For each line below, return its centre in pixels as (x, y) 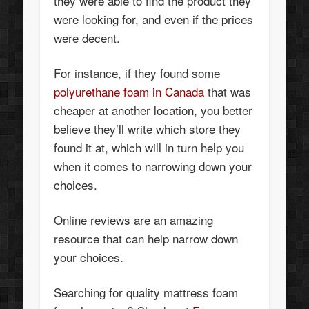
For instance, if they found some (137, 73)
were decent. (87, 38)
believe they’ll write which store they (148, 129)
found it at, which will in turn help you (149, 148)
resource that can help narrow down (146, 239)
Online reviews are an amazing (134, 220)
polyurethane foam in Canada (129, 92)
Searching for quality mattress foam (146, 292)
